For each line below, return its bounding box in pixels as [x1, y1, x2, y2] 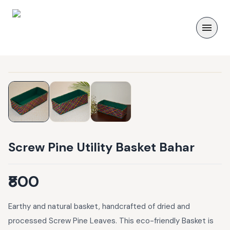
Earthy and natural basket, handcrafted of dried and [8, 201, 190, 212]
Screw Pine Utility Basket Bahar [8, 139, 195, 155]
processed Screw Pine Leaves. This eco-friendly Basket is [8, 216, 214, 226]
